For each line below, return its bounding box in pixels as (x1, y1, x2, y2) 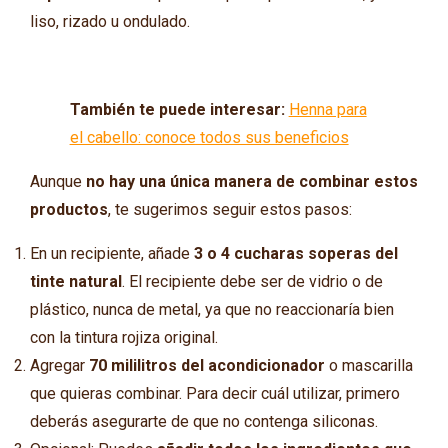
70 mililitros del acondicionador (88, 355, 325, 375)
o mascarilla (324, 355, 413, 375)
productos (29, 199, 108, 219)
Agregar (29, 355, 89, 375)
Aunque (29, 171, 86, 191)
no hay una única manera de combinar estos (85, 171, 418, 191)
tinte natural (29, 271, 122, 291)
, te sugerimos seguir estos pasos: (107, 199, 352, 219)
